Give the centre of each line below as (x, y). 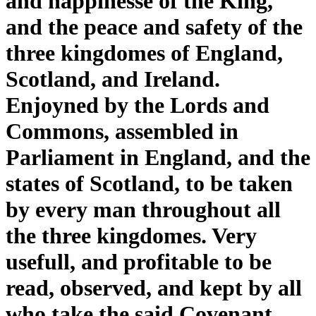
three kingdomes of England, (144, 53)
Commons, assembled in (122, 131)
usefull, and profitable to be (139, 262)
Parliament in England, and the (158, 157)
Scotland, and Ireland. (113, 79)
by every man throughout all (143, 209)
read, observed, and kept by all (154, 288)
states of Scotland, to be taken (149, 183)
